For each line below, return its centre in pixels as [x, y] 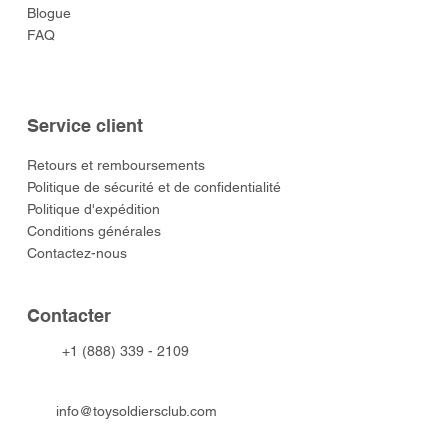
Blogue [49, 12]
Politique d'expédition [94, 208]
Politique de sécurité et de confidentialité [154, 186]
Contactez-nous [77, 252]
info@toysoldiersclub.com [137, 411]
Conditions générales [94, 230]
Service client [85, 126]
